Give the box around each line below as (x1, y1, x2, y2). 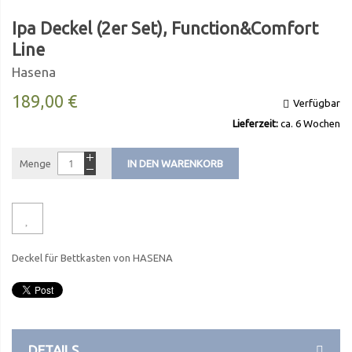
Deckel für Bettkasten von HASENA (12, 252, 173, 264)
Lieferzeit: (233, 118, 278, 130)
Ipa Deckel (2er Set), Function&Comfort (12, 19, 318, 38)
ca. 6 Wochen (278, 118, 340, 130)
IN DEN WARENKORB (127, 158, 223, 170)
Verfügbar (293, 97, 340, 109)
